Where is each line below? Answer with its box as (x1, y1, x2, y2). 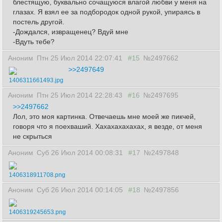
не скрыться (13, 132, 52, 140)
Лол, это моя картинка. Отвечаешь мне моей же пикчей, (13, 112, 196, 120)
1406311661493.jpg (9, 77, 63, 84)
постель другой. (13, 18, 64, 26)
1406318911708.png (9, 171, 65, 178)
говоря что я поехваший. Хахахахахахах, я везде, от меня (13, 122, 202, 130)
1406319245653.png (9, 209, 66, 216)
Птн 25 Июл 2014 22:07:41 (37, 54, 124, 62)
